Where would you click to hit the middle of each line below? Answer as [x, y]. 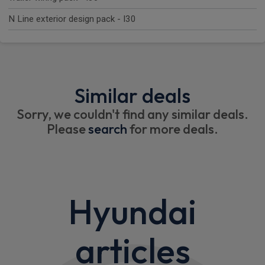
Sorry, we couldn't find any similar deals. [132, 114]
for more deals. [173, 129]
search [108, 129]
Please [67, 129]
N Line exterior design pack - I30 [72, 19]
